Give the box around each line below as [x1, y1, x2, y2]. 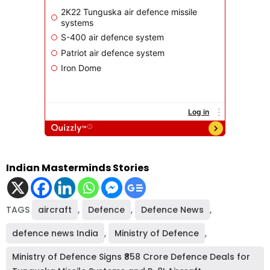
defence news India [12, 227, 98, 240]
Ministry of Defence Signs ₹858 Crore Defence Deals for [12, 251, 250, 263]
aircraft [38, 204, 72, 216]
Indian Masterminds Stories [6, 161, 149, 175]
